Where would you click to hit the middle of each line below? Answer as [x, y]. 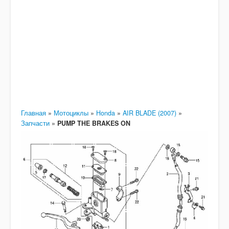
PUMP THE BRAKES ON [94, 123]
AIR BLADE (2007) [150, 113]
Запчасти [35, 123]
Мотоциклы [71, 113]
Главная [33, 113]
